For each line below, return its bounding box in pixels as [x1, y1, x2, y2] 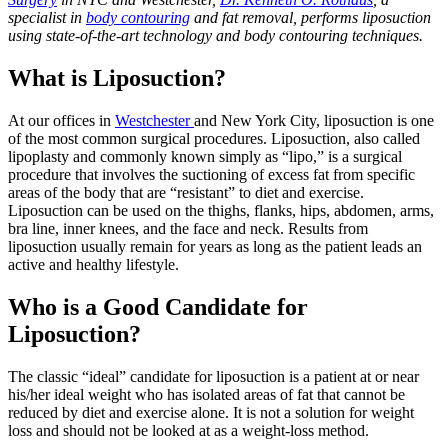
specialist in [8, 9, 86, 27]
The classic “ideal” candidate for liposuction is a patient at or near [8, 367, 419, 385]
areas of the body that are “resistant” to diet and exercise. [8, 183, 364, 201]
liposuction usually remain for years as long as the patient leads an [8, 237, 422, 255]
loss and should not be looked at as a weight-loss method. [8, 421, 369, 439]
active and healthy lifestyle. [8, 255, 179, 273]
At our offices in [8, 111, 115, 129]
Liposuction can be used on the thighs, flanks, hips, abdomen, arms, [8, 201, 434, 219]
